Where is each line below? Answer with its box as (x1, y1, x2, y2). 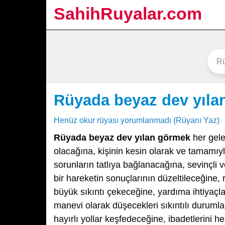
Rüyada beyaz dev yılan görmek (54, 133, 190, 143)
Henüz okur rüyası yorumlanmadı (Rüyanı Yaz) (54, 116, 219, 125)
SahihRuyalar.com (54, 4, 202, 23)
